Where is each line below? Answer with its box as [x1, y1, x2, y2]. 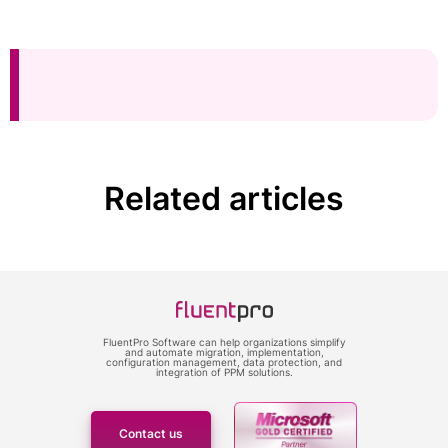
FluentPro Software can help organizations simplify [102, 336, 346, 348]
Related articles [104, 179, 344, 218]
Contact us [119, 425, 183, 441]
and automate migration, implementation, [124, 346, 324, 358]
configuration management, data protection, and [106, 356, 342, 368]
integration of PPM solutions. [155, 366, 293, 378]
